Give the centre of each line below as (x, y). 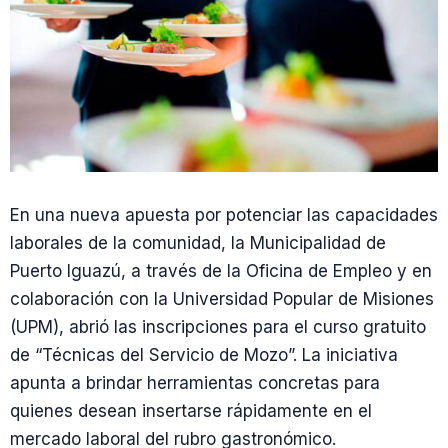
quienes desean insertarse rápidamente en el (191, 411)
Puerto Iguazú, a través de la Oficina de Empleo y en (221, 271)
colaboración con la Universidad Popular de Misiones (222, 299)
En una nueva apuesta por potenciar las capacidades (224, 215)
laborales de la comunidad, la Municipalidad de (198, 243)
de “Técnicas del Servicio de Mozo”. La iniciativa (204, 355)
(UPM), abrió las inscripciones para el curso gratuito (218, 327)
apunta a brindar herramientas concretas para (195, 383)
